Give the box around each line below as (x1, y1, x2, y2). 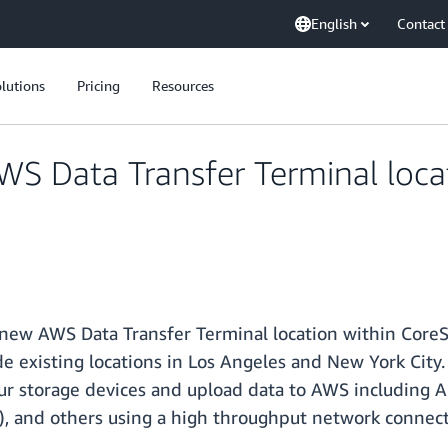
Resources (152, 77, 214, 94)
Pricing (77, 77, 120, 94)
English (311, 15, 357, 32)
